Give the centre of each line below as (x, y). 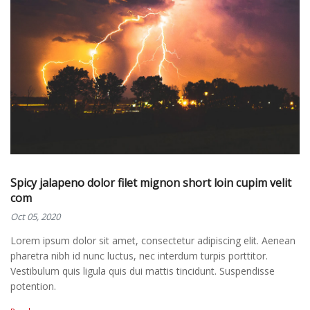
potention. (33, 286)
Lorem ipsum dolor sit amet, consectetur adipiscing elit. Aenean (153, 241)
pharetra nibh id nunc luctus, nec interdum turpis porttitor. (139, 256)
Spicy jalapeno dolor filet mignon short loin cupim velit (151, 183)
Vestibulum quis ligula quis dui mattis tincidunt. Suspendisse (143, 271)
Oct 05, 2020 (35, 217)
